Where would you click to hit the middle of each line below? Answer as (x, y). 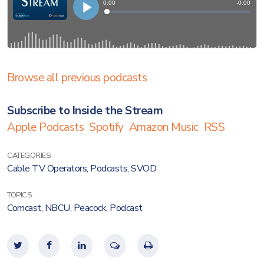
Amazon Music (164, 127)
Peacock (90, 208)
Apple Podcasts (45, 127)
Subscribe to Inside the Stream (85, 111)
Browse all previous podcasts (77, 78)
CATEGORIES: (29, 156)
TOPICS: (20, 195)
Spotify (106, 127)
